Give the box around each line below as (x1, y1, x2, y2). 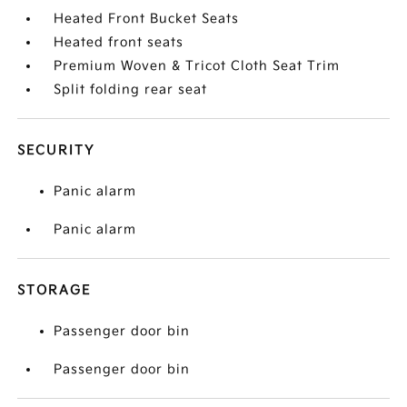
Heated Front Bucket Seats (54, 11, 240, 27)
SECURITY (17, 143, 95, 159)
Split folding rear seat (54, 82, 208, 98)
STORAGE (17, 283, 92, 299)
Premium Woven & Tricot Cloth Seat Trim (54, 58, 341, 74)
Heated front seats (54, 35, 184, 51)
